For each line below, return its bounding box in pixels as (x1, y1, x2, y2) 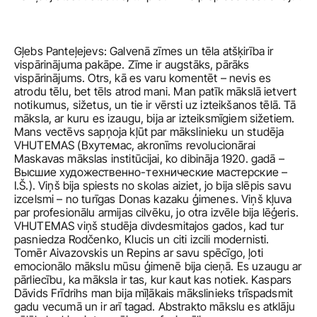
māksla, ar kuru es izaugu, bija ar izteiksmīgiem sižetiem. (14, 111, 295, 125)
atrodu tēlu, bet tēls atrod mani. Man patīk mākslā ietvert (14, 84, 297, 98)
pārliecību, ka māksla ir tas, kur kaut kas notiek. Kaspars (14, 272, 292, 287)
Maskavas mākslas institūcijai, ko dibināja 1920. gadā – (14, 151, 284, 166)
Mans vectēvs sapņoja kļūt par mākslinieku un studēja (14, 125, 284, 139)
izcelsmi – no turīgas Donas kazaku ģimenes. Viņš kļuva (14, 192, 292, 206)
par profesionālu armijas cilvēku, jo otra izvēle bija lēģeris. (14, 205, 299, 219)
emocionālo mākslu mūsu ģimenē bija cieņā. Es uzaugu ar (14, 259, 302, 273)
